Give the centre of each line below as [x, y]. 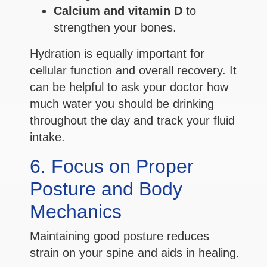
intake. [47, 137]
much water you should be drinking [122, 104]
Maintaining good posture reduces [119, 236]
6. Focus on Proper [112, 167]
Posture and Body [106, 189]
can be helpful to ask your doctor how [129, 87]
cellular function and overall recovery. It [133, 71]
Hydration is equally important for [117, 54]
